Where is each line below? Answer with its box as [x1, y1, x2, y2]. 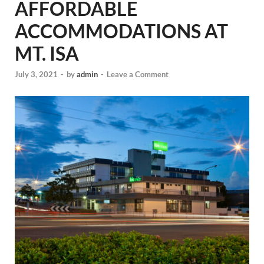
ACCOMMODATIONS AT [15, 19, 228, 42]
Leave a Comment [107, 70, 169, 80]
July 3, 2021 [15, 70, 58, 80]
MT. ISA [15, 42, 79, 65]
